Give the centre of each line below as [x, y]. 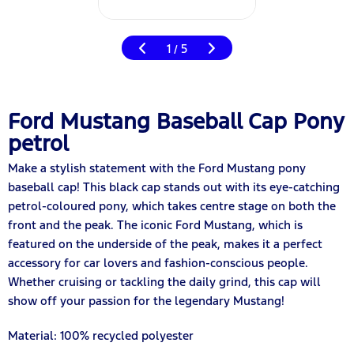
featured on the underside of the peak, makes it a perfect [165, 243]
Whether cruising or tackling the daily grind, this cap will [164, 281]
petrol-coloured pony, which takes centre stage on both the [172, 205]
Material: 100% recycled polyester [101, 335]
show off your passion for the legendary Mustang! [146, 300]
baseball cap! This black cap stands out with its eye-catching [174, 186]
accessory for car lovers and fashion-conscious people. [158, 262]
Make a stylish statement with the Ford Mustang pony [157, 168]
